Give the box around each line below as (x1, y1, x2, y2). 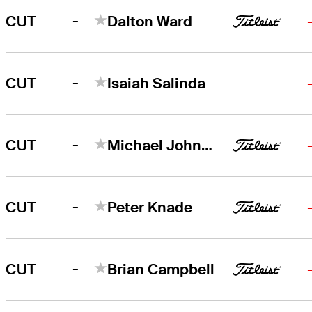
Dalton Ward (107, 11, 193, 31)
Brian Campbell (107, 259, 215, 279)
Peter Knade (107, 197, 193, 217)
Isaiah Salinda (107, 73, 206, 93)
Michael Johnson (201, 135, 213, 155)
